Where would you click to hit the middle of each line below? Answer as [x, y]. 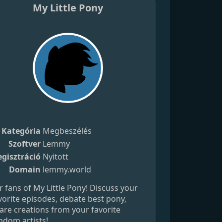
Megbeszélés [67, 131]
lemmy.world [67, 169]
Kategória [21, 131]
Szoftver [24, 143]
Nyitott [55, 156]
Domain [25, 169]
